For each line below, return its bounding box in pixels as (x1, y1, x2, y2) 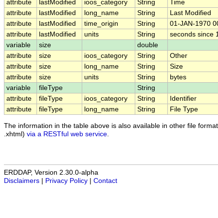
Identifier (170, 95, 197, 103)
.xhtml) (4, 130, 27, 138)
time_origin (84, 20, 118, 28)
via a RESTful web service (27, 130, 107, 138)
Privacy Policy (45, 177, 88, 185)
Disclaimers (4, 177, 39, 185)
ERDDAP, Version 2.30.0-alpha (4, 169, 98, 177)
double (137, 41, 158, 49)
